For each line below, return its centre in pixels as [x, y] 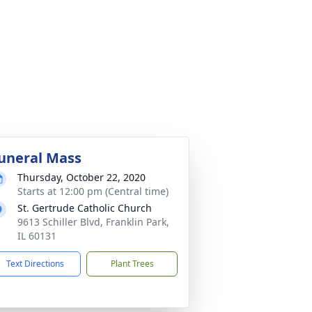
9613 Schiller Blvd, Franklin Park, [93, 222]
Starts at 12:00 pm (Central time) [93, 191]
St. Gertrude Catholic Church [85, 208]
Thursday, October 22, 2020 [81, 177]
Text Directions [35, 264]
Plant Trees [132, 264]
